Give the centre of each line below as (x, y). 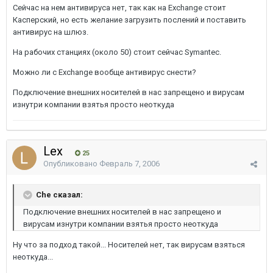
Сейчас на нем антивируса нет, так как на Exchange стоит (119, 8)
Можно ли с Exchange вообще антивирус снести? (105, 72)
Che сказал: (58, 194)
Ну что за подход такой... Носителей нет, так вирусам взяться (129, 245)
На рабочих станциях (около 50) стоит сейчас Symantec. (117, 52)
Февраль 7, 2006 (129, 164)
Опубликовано (71, 164)
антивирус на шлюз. (51, 32)
